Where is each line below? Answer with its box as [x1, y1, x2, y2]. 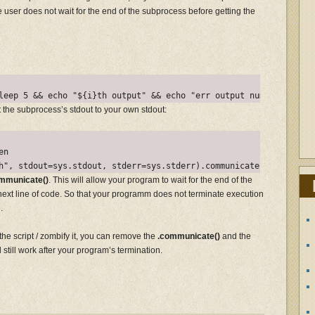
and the [220, 231, 251, 241]
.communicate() [157, 231, 220, 241]
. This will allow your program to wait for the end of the [49, 175, 252, 185]
